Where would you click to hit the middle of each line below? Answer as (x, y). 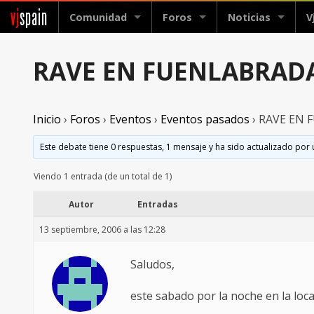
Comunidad (98, 17)
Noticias (249, 17)
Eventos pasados (205, 120)
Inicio (47, 120)
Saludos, (152, 265)
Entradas (158, 205)
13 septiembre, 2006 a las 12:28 (102, 230)
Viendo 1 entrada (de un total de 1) (103, 177)
